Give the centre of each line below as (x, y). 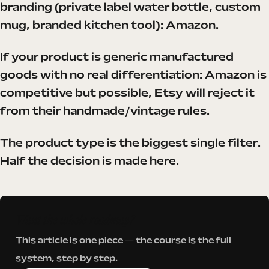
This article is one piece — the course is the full (123, 241)
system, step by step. (67, 259)
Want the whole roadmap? (75, 219)
